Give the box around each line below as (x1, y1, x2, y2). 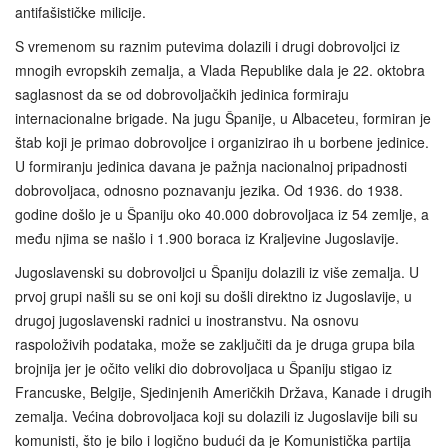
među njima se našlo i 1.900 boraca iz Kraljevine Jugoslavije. (15, 228, 399, 249)
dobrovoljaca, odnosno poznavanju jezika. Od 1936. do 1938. (15, 180, 403, 201)
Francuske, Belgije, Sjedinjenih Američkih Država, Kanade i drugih (15, 382, 432, 403)
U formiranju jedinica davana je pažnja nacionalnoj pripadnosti (15, 156, 407, 177)
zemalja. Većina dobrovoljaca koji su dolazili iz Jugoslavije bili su (15, 406, 418, 427)
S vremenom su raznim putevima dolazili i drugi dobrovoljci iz (15, 36, 400, 57)
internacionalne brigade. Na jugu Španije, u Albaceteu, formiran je (15, 108, 431, 129)
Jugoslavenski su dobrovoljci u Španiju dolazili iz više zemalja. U (15, 262, 419, 283)
